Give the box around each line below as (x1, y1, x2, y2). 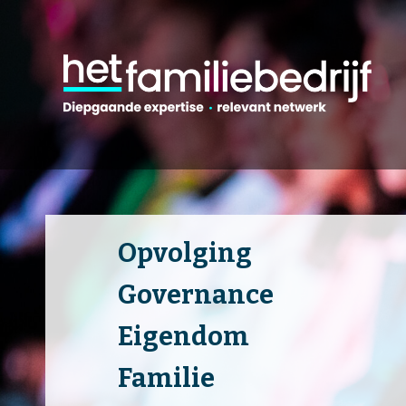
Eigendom (118, 320, 249, 353)
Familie (118, 362, 215, 394)
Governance (118, 278, 274, 311)
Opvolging (118, 237, 252, 269)
